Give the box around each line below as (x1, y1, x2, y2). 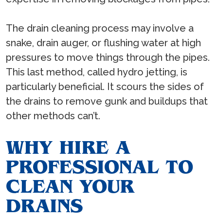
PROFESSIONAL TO (6, 155, 193, 179)
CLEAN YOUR (6, 175, 134, 198)
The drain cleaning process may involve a (6, 22, 194, 35)
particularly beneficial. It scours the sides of (6, 81, 204, 93)
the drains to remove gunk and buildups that (6, 95, 208, 108)
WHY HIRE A (6, 136, 130, 159)
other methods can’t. (6, 110, 100, 122)
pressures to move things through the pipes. (6, 52, 210, 64)
